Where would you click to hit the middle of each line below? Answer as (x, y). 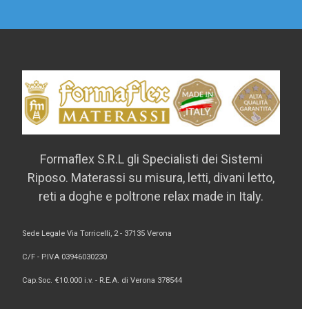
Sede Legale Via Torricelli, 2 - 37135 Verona (97, 234)
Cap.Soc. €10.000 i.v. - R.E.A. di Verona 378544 (102, 281)
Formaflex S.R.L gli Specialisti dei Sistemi (151, 159)
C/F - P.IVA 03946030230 (64, 257)
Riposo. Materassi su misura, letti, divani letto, (151, 178)
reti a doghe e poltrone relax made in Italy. (151, 197)
